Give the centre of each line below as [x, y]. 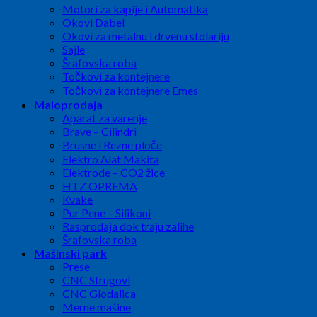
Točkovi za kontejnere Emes [130, 91]
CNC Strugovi [96, 280]
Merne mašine [97, 307]
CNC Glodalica [99, 294]
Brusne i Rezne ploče [112, 145]
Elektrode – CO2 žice [114, 173]
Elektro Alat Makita [111, 159]
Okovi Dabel [93, 23]
